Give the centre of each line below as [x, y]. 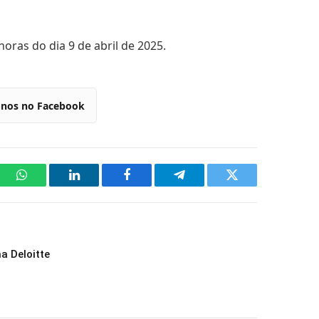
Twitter [250, 185]
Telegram [203, 185]
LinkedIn [96, 185]
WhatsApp [48, 185]
